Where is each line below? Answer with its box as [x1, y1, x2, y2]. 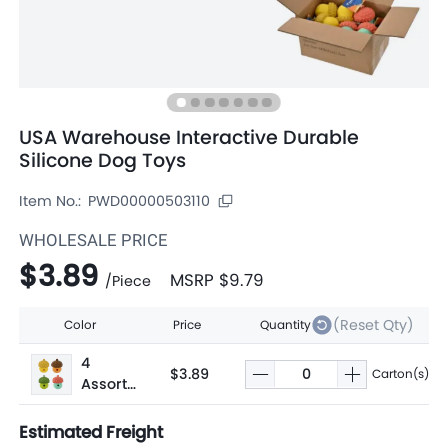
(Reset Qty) [332, 314, 414, 335]
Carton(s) [371, 365, 429, 383]
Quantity [259, 316, 311, 334]
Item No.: [19, 190, 82, 211]
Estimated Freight [19, 420, 164, 445]
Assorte [81, 374, 137, 395]
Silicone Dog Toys [19, 147, 187, 175]
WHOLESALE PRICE [19, 230, 169, 251]
